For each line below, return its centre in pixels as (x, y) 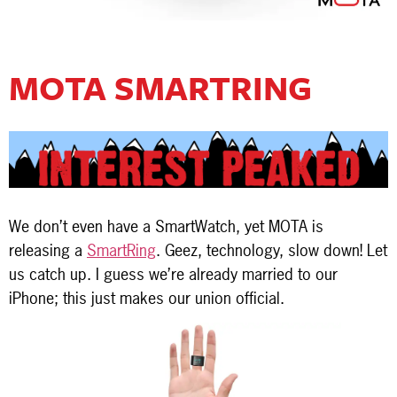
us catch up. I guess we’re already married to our (173, 274)
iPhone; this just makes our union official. (147, 298)
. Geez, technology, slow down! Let (272, 250)
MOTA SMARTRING (160, 88)
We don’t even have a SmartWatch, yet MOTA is (166, 226)
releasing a (48, 250)
